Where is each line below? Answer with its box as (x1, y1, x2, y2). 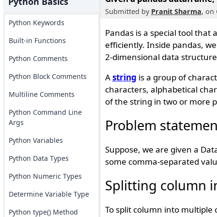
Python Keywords (8, 18, 64, 27)
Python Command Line (8, 108, 82, 117)
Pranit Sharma (151, 7, 201, 16)
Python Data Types (8, 154, 69, 163)
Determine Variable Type (8, 189, 89, 199)
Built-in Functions (8, 36, 66, 45)
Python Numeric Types (8, 171, 82, 181)
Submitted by (105, 7, 151, 16)
